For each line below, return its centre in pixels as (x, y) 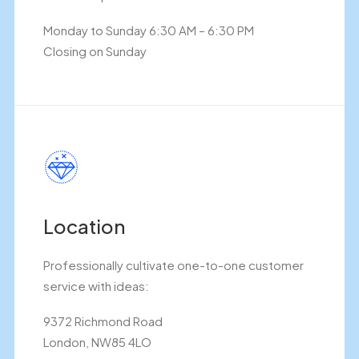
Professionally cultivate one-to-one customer (173, 265)
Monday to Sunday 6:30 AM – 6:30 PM (149, 30)
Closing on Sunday (95, 51)
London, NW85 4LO (97, 342)
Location (84, 226)
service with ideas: (96, 286)
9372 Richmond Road (103, 321)
